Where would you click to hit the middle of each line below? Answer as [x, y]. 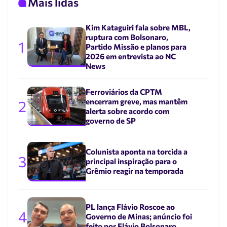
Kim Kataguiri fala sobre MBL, [138, 28]
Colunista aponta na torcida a [136, 152]
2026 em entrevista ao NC [130, 56]
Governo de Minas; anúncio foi [139, 217]
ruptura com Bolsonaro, [127, 37]
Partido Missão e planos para [136, 47]
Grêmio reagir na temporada [134, 171]
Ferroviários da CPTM [124, 92]
